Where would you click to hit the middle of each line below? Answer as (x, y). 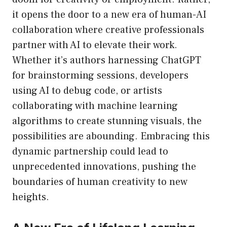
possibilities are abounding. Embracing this (111, 137)
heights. (31, 197)
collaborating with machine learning (95, 106)
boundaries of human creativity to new (100, 182)
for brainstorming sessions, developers (100, 76)
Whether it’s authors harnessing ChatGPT (107, 61)
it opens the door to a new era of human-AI (109, 15)
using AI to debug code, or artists (87, 91)
